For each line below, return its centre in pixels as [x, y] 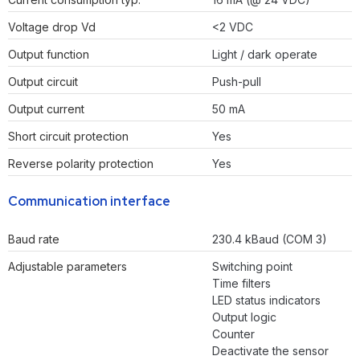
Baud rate [34, 239]
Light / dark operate [265, 55]
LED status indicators [266, 301]
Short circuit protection [68, 137]
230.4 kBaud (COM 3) [270, 239]
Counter [233, 334]
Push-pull [237, 82]
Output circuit [43, 82]
